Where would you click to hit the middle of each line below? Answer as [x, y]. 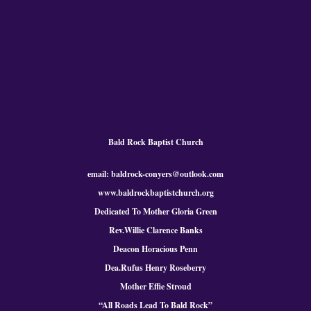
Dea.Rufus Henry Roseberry [155, 267]
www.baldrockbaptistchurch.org [155, 192]
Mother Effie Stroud [155, 286]
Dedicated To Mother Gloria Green [155, 211]
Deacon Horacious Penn [155, 249]
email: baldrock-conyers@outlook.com [155, 174]
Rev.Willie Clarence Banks [155, 230]
